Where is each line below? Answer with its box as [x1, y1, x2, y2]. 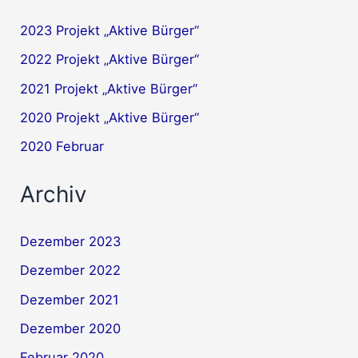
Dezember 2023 [20, 233, 121, 250]
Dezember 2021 [20, 291, 120, 308]
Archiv [20, 180, 88, 208]
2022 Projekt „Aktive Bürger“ [20, 51, 200, 68]
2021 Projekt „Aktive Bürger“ [20, 80, 198, 97]
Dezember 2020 [20, 320, 121, 337]
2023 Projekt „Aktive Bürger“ [20, 22, 200, 38]
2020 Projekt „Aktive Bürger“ [20, 109, 200, 125]
